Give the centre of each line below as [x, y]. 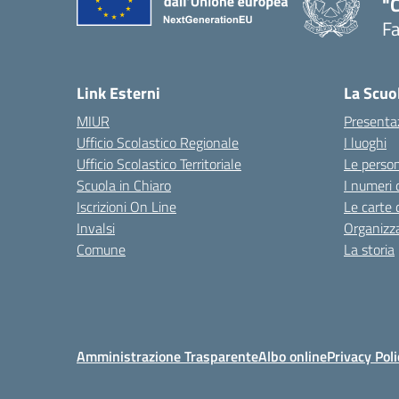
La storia [369, 249]
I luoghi [365, 142]
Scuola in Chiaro [124, 185]
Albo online [293, 356]
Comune [101, 249]
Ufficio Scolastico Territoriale [159, 164]
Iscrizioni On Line [126, 207]
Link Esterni [118, 93]
